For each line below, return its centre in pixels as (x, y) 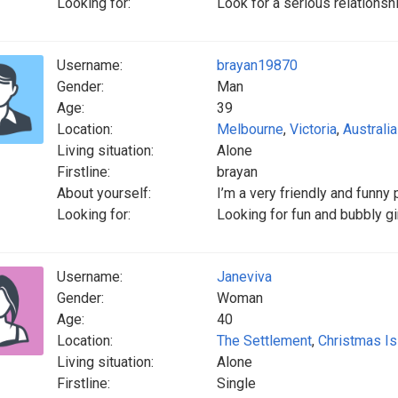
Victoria (313, 129)
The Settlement (264, 341)
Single (236, 383)
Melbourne (250, 129)
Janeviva (244, 277)
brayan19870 (257, 65)
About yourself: (104, 193)
